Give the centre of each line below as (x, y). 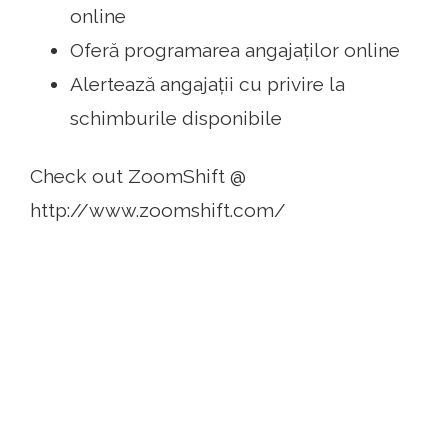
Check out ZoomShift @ (138, 176)
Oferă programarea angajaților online (235, 50)
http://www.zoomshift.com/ (158, 210)
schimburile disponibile (176, 118)
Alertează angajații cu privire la (207, 84)
